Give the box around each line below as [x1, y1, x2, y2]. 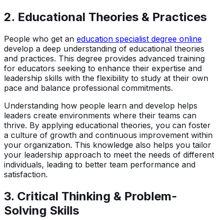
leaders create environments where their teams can [4, 110, 196, 121]
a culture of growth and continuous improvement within [4, 130, 213, 140]
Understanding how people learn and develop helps [4, 101, 197, 111]
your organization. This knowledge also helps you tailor [4, 140, 211, 150]
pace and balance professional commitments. [4, 83, 173, 93]
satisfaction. [4, 169, 48, 180]
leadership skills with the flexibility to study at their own [4, 73, 208, 83]
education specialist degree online [77, 34, 202, 44]
